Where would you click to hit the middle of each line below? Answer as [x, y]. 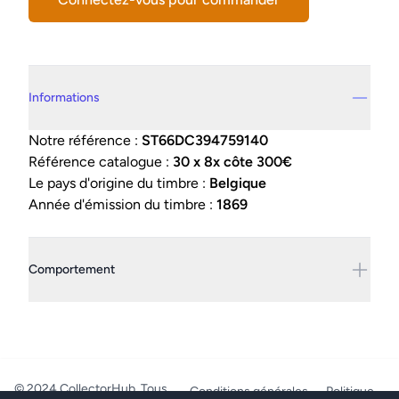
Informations [64, 98]
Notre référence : [85, 141]
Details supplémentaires [104, 75]
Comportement [72, 270]
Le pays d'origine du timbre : [119, 183]
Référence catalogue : [101, 162]
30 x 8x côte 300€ [232, 162]
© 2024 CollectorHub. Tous [91, 389]
